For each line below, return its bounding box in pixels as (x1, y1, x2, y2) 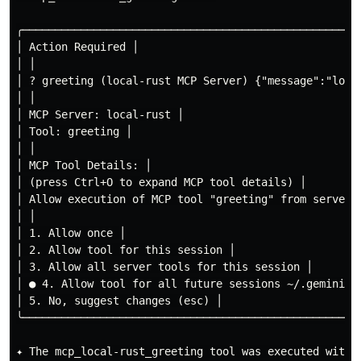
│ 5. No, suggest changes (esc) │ (16, 293, 222, 307)
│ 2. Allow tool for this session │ (16, 243, 235, 256)
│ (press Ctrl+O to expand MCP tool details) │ (16, 175, 306, 189)
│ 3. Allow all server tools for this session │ (16, 259, 313, 273)
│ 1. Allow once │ (16, 226, 126, 239)
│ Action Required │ (16, 39, 139, 53)
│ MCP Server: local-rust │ (16, 107, 184, 121)
